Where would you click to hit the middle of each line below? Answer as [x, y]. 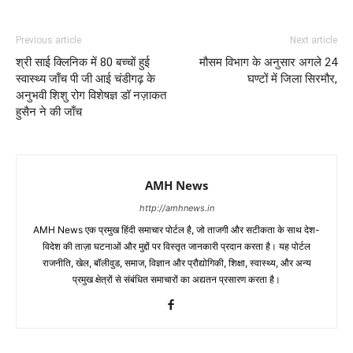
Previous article [48, 40]
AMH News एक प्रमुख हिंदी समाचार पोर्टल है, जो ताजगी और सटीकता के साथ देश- [176, 229]
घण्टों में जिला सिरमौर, [292, 78]
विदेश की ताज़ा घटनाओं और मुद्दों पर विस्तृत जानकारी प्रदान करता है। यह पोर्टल [176, 246]
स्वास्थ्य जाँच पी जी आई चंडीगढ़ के [85, 78]
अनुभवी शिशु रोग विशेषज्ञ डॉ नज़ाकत [91, 95]
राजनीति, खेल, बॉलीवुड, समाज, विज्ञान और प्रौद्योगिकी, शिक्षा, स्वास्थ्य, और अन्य [176, 262]
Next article [314, 40]
